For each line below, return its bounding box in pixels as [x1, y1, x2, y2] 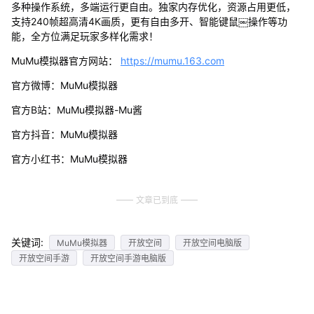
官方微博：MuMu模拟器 [11, 78, 118, 91]
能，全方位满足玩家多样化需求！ [11, 29, 158, 42]
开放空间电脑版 [182, 237, 242, 248]
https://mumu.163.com [120, 54, 224, 67]
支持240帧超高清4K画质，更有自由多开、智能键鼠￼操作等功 [11, 15, 287, 27]
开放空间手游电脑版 [90, 252, 166, 264]
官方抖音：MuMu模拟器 [11, 128, 118, 140]
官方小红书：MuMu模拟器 [11, 152, 128, 165]
